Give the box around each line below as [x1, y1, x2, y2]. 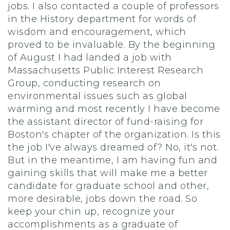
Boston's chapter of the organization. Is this [8, 129, 221, 140]
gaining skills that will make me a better [8, 167, 208, 179]
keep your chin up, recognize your [8, 206, 175, 217]
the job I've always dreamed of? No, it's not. [8, 142, 219, 153]
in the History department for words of [8, 13, 196, 25]
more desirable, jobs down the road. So [8, 193, 197, 204]
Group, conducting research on [8, 78, 161, 89]
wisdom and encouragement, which [8, 26, 186, 37]
